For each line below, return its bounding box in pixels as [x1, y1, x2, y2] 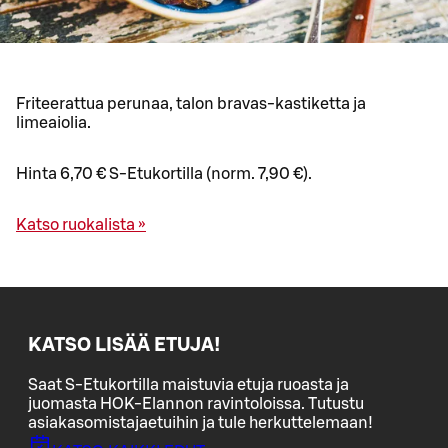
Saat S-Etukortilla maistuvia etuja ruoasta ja [28, 376, 349, 393]
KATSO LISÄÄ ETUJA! [28, 335, 221, 355]
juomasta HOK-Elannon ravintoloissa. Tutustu [28, 395, 364, 412]
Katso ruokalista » [16, 217, 146, 234]
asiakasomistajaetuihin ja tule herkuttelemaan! [28, 414, 373, 431]
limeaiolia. [16, 115, 91, 132]
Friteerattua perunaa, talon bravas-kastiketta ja [16, 96, 366, 113]
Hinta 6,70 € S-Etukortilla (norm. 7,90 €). [16, 166, 312, 183]
